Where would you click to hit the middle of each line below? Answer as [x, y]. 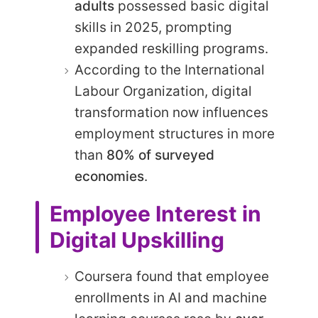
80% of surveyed [160, 155]
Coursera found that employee [172, 277]
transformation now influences [171, 112]
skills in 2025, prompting [153, 27]
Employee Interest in [155, 213]
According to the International [170, 70]
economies [109, 176]
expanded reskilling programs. [171, 48]
